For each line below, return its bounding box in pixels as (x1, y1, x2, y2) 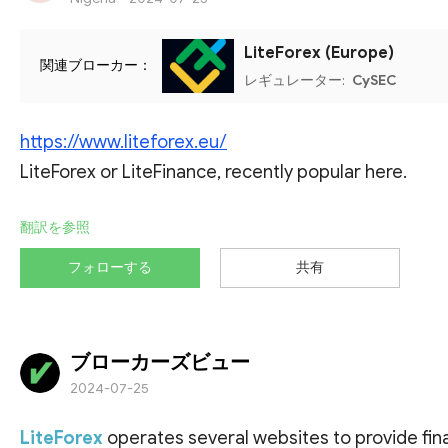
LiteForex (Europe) (244, 42, 394, 63)
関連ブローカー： (40, 57, 152, 75)
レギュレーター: (244, 71, 348, 89)
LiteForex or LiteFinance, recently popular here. (20, 160, 407, 183)
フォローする (68, 258, 152, 276)
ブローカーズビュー (70, 349, 250, 375)
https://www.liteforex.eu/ (20, 130, 227, 153)
